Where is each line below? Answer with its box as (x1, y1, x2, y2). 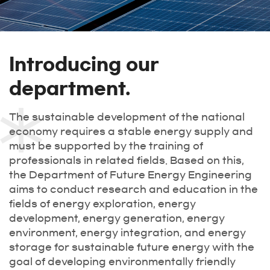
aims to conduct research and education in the (9, 184, 258, 194)
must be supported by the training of (9, 141, 203, 151)
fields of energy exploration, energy (9, 199, 196, 209)
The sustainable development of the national (9, 112, 245, 122)
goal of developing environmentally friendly (9, 257, 236, 266)
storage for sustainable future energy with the (9, 242, 254, 252)
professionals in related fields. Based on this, (9, 155, 244, 165)
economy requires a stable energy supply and (9, 127, 253, 136)
